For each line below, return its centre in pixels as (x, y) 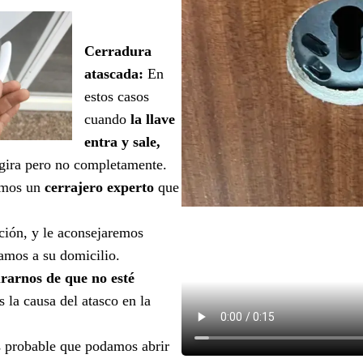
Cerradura (118, 51)
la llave (153, 119)
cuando (107, 119)
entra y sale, (122, 141)
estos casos (117, 96)
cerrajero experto (99, 187)
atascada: (114, 73)
